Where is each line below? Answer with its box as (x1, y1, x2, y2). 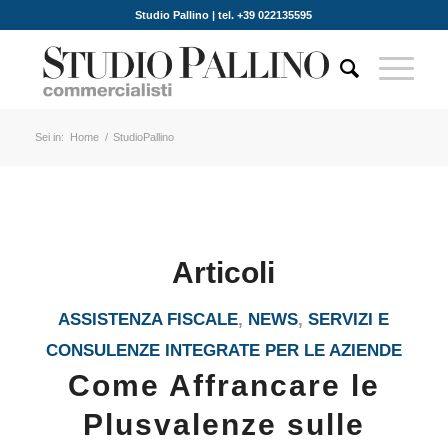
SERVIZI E (308, 310, 390, 329)
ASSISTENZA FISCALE (58, 310, 239, 329)
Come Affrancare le (67, 369, 380, 402)
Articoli (172, 256, 276, 289)
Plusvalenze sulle (82, 408, 365, 441)
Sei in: (34, 131, 64, 143)
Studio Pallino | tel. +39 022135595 (135, 9, 313, 21)
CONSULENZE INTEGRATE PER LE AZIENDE (45, 341, 402, 360)
